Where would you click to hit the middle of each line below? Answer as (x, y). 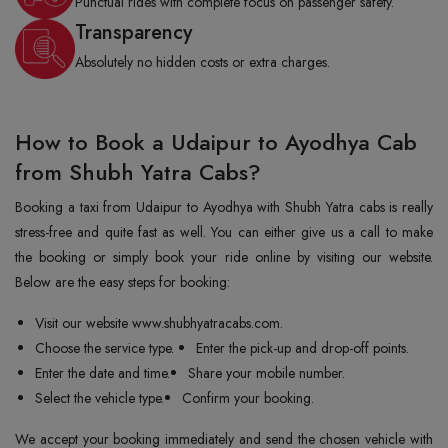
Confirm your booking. (250, 398)
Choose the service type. (106, 348)
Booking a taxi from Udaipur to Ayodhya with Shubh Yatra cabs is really (224, 207)
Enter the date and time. (102, 373)
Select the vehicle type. (99, 398)
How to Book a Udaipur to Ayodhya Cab (216, 142)
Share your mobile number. (266, 373)
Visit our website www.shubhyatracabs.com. (159, 323)
